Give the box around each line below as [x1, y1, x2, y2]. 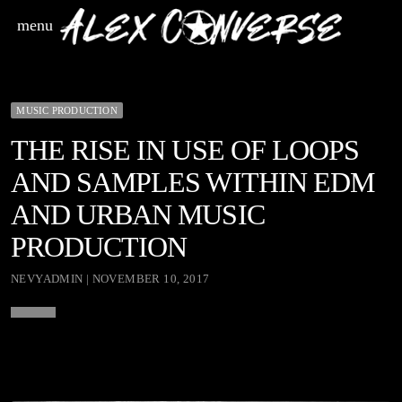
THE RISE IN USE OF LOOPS [11, 133, 359, 166]
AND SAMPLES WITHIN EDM [11, 165, 374, 198]
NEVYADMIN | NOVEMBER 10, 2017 [11, 272, 210, 286]
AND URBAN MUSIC [11, 197, 265, 231]
